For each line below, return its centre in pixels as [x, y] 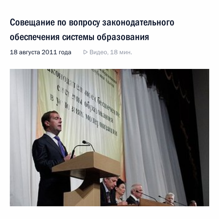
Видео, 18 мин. [110, 52]
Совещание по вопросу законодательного [92, 22]
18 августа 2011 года [41, 52]
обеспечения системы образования [79, 37]
